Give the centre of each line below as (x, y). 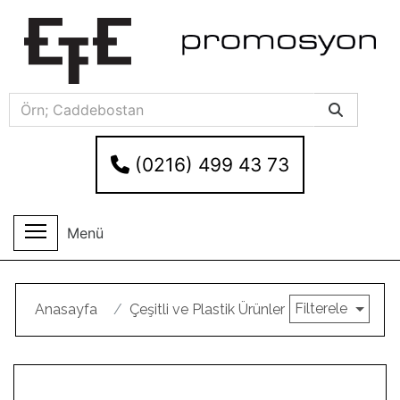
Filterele (323, 308)
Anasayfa (67, 309)
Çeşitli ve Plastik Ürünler (208, 309)
